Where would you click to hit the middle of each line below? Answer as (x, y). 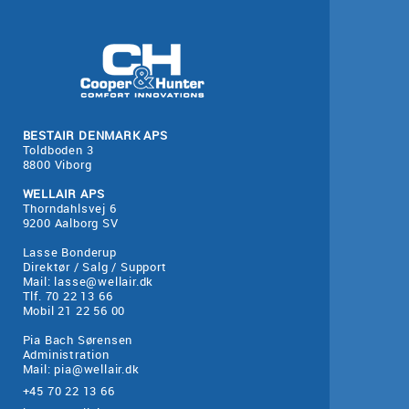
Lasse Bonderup (69, 252)
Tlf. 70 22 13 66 (68, 296)
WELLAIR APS (63, 194)
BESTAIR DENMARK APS (95, 135)
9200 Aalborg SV (70, 223)
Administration (66, 354)
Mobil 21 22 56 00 (74, 310)
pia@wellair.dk (97, 369)
